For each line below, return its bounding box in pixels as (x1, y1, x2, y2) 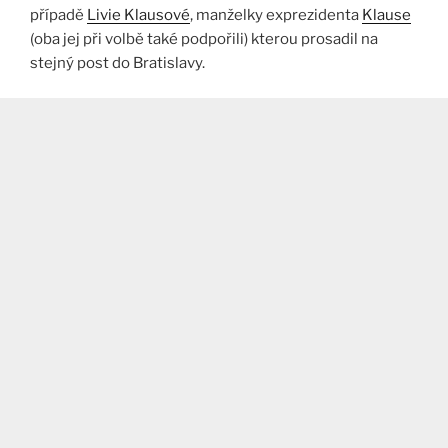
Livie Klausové (87, 6, 190, 25)
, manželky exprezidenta (190, 6, 362, 25)
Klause (362, 6, 411, 25)
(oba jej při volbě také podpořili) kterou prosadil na (30, 30, 378, 49)
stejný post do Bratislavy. (30, 54, 205, 73)
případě (30, 6, 87, 25)
